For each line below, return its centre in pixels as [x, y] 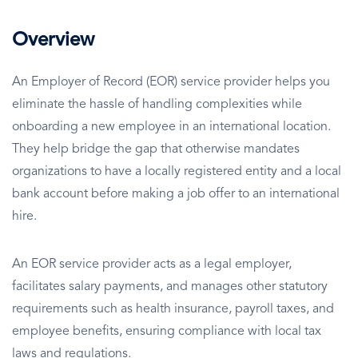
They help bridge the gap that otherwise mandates [156, 150]
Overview [53, 41]
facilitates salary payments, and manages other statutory [170, 287]
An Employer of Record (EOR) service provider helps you [171, 83]
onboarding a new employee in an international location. [171, 127]
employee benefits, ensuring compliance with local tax [167, 332]
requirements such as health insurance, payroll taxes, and [173, 310]
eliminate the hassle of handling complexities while [157, 105]
